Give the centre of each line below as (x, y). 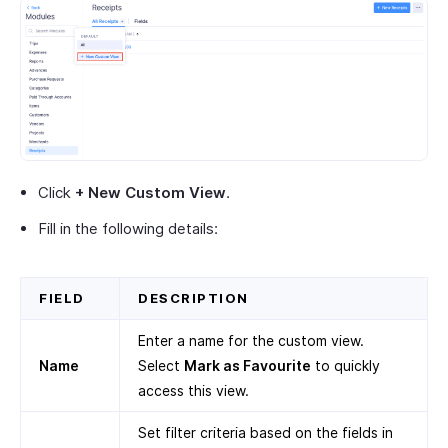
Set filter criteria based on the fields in (265, 433)
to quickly (345, 366)
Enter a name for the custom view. (251, 341)
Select (161, 366)
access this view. (193, 391)
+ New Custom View (150, 193)
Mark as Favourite (247, 366)
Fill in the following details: (128, 229)
